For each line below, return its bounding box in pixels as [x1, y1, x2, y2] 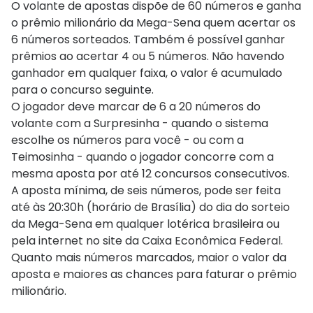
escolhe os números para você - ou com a [11, 131, 244, 148]
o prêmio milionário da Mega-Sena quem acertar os [11, 14, 296, 31]
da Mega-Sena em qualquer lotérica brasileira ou [11, 215, 279, 232]
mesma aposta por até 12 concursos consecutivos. [11, 165, 289, 182]
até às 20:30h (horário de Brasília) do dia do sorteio [11, 198, 290, 215]
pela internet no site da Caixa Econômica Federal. [11, 232, 283, 249]
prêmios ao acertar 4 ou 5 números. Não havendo [11, 48, 284, 64]
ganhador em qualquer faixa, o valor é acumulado [11, 64, 282, 81]
